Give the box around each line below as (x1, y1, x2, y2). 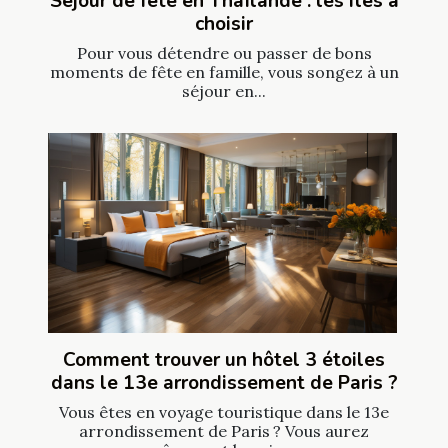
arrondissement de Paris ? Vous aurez (79, 420, 369, 441)
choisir (195, 11, 253, 38)
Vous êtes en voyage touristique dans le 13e (59, 401, 389, 422)
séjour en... (182, 81, 266, 102)
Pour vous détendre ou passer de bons (76, 43, 372, 64)
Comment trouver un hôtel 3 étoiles (63, 346, 385, 373)
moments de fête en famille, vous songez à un (49, 62, 399, 83)
